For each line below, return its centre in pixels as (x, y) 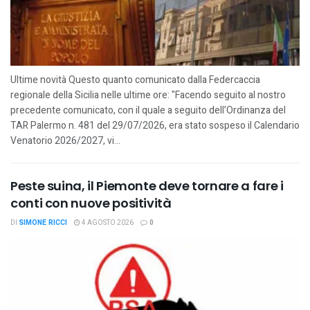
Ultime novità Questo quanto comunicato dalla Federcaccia (135, 80)
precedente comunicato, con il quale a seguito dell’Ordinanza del (148, 110)
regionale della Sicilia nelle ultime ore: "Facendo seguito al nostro (148, 95)
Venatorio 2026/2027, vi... (65, 140)
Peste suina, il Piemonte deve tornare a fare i (147, 185)
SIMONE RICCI (43, 222)
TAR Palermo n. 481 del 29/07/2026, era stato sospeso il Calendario (155, 125)
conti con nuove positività (91, 203)
